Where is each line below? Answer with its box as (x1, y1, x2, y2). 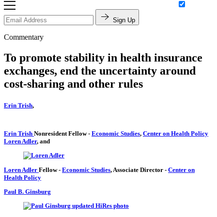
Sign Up (113, 16, 135, 24)
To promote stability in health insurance (4, 51, 202, 64)
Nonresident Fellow (34, 130, 88, 138)
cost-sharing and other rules (4, 77, 143, 91)
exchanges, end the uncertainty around (4, 64, 196, 77)
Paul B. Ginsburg (4, 187, 51, 195)
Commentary (4, 33, 44, 42)
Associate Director (113, 166, 165, 173)
